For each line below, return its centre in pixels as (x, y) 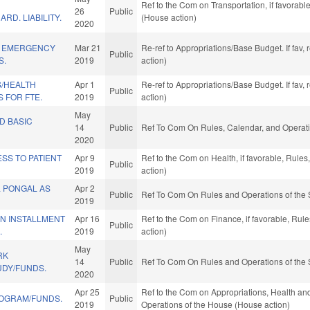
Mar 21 (88, 48)
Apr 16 (88, 219)
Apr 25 (88, 292)
